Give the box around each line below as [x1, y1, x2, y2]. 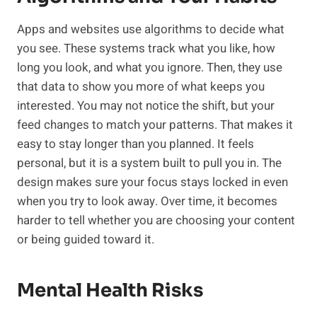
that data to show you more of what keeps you [17, 78, 265, 96]
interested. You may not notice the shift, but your [17, 97, 275, 115]
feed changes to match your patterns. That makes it [17, 116, 293, 134]
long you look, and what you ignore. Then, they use [17, 59, 282, 77]
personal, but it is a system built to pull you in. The [17, 154, 282, 173]
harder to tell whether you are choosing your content [17, 212, 295, 230]
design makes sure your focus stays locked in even [17, 173, 288, 192]
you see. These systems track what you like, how [17, 40, 275, 58]
